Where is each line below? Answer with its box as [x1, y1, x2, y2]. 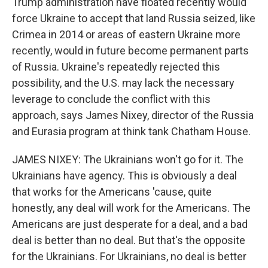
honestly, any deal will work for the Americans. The [12, 202, 251, 214]
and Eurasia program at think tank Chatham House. [12, 125, 251, 138]
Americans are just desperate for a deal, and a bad [12, 218, 248, 230]
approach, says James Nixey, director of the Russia [12, 109, 254, 121]
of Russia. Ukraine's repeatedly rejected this [12, 60, 220, 73]
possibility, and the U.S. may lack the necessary [12, 77, 234, 89]
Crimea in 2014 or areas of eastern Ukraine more [12, 28, 240, 41]
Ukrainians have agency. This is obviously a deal [12, 169, 237, 182]
